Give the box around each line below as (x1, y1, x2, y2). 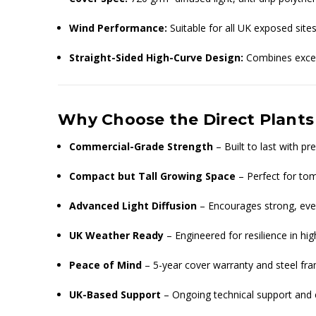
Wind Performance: (69, 20, 168, 35)
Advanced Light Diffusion (69, 198, 197, 212)
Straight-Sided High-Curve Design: (69, 50, 244, 64)
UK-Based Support (69, 287, 162, 301)
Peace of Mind (69, 257, 142, 272)
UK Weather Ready (69, 228, 164, 242)
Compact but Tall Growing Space (69, 169, 236, 183)
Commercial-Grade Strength (69, 139, 214, 153)
